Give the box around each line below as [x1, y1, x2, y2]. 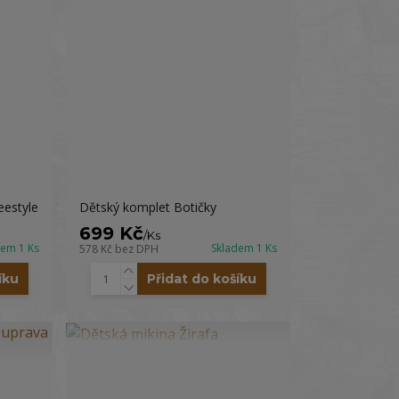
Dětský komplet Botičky [79, 199, 217, 216]
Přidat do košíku [146, 271, 256, 287]
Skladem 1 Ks [210, 240, 277, 256]
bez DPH [115, 241, 159, 256]
